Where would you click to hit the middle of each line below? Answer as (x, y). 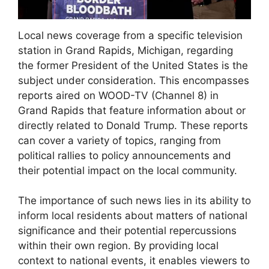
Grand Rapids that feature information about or (132, 110)
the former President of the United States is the (133, 65)
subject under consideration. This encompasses (134, 80)
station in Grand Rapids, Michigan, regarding (125, 50)
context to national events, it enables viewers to (134, 261)
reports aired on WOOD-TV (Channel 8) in (118, 95)
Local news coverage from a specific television (130, 35)
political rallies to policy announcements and (125, 155)
